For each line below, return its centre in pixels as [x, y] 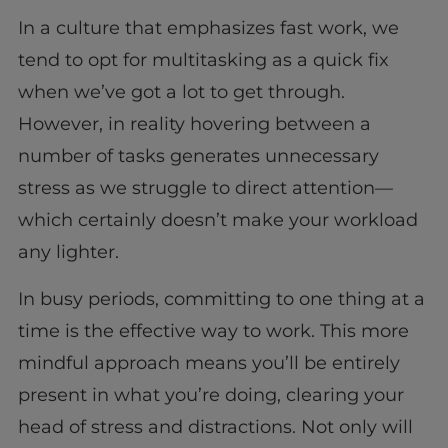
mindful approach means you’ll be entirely [208, 362]
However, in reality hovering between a [194, 124]
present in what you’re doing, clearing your [210, 394]
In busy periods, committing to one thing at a [221, 298]
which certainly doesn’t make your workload [217, 220]
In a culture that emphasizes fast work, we [208, 28]
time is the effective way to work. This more [213, 330]
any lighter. [68, 252]
